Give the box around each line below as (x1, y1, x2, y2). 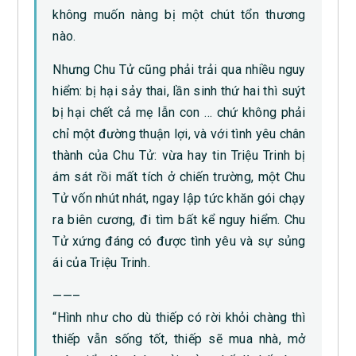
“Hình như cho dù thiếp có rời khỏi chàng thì (52, 310, 306, 326)
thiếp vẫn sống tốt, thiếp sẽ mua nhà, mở (52, 331, 306, 347)
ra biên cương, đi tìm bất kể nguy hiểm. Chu (52, 212, 306, 228)
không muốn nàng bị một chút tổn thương (52, 7, 306, 23)
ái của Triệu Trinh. (52, 255, 150, 271)
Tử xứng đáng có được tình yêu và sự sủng (52, 234, 306, 250)
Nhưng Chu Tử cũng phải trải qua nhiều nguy (52, 62, 306, 78)
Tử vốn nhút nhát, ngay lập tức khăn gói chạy (52, 191, 306, 207)
